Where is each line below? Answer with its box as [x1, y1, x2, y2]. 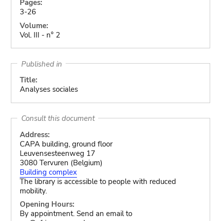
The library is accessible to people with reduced [19, 176, 176, 186]
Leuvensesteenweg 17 [19, 148, 95, 158]
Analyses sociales [19, 84, 78, 94]
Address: [19, 129, 50, 140]
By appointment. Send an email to [19, 208, 132, 219]
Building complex [19, 167, 77, 177]
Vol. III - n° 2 [19, 30, 60, 40]
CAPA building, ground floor [19, 139, 112, 149]
